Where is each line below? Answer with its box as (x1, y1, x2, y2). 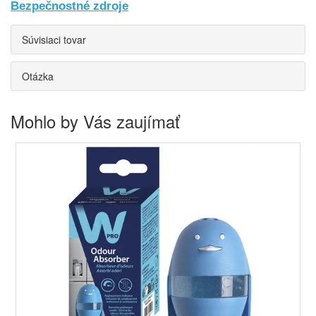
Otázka (22, 69, 54, 83)
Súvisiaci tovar (22, 32, 86, 47)
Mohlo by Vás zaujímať (11, 109, 180, 133)
